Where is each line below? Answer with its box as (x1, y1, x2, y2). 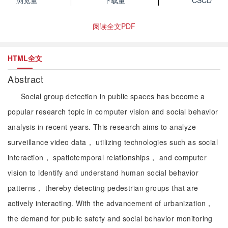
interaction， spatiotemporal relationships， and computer (8, 152, 207, 162)
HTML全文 (8, 53, 42, 63)
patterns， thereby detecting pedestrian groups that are (8, 183, 198, 193)
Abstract (8, 72, 46, 85)
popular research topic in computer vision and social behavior (8, 106, 218, 117)
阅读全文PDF (93, 21, 135, 31)
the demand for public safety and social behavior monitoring (8, 213, 213, 223)
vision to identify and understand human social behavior (8, 167, 199, 178)
